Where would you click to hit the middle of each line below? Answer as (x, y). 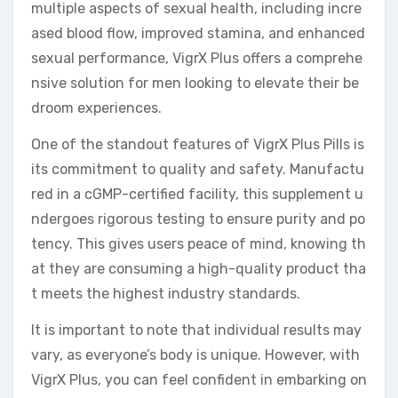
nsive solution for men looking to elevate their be (195, 83)
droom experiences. (96, 107)
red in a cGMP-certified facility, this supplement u (197, 194)
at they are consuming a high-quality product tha (199, 268)
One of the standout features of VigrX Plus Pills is (198, 144)
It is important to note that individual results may (196, 330)
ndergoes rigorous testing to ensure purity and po (198, 219)
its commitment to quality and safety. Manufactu (198, 169)
